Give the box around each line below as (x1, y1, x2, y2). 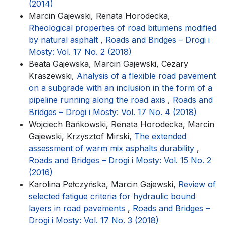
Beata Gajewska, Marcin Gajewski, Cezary (29, 58, 188, 69)
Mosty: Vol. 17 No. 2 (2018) (29, 46, 132, 57)
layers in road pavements (29, 203, 128, 213)
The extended (134, 131, 186, 141)
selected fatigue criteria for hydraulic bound (29, 191, 195, 201)
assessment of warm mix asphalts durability (29, 143, 197, 153)
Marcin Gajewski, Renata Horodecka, (29, 10, 170, 21)
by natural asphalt (29, 34, 100, 45)
